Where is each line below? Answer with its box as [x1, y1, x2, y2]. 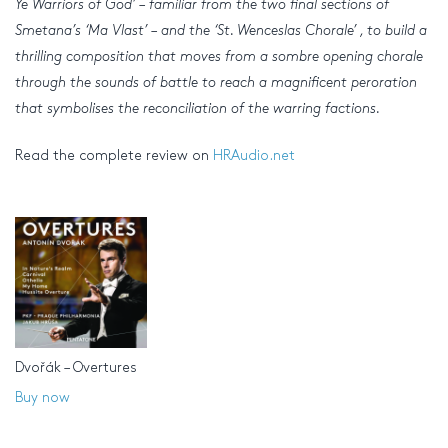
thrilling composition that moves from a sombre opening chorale [15, 49, 423, 63]
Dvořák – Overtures [15, 361, 137, 375]
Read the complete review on [15, 148, 213, 162]
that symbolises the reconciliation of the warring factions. [15, 101, 380, 115]
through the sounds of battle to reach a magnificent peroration [15, 75, 417, 89]
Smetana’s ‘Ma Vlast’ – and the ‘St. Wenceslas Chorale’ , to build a [15, 23, 427, 37]
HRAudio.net [213, 148, 295, 162]
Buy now [15, 391, 70, 405]
